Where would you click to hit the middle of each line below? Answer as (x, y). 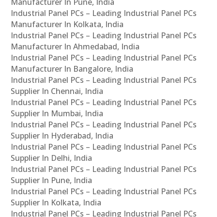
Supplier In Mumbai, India (57, 114)
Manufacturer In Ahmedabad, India (75, 47)
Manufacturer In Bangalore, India (72, 69)
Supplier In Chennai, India (57, 91)
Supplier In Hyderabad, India (62, 136)
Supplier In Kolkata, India (56, 203)
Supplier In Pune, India (52, 180)
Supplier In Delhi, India (52, 158)
